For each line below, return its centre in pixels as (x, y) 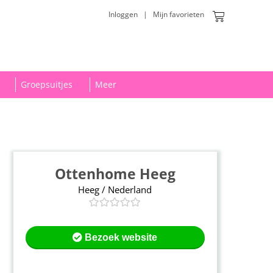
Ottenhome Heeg (115, 174)
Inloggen (123, 14)
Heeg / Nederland (115, 190)
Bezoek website (121, 238)
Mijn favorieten (179, 14)
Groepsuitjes (47, 85)
